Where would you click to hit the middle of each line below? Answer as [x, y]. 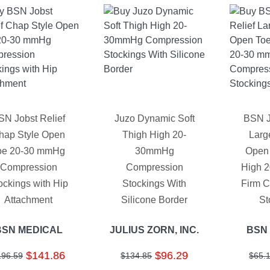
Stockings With [155, 184]
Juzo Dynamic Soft [154, 119]
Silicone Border [155, 200]
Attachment [29, 200]
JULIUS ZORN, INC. [155, 230]
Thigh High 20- [155, 135]
